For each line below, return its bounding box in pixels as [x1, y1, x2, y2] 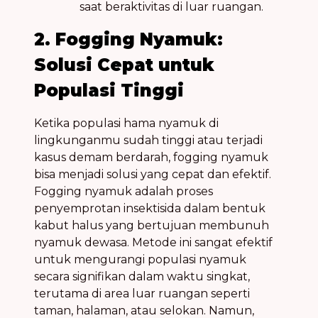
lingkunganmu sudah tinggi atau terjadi [34, 133, 263, 147]
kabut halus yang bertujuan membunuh [34, 218, 269, 232]
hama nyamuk [124, 116, 206, 130]
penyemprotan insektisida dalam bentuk [34, 201, 265, 215]
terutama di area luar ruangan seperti [34, 286, 250, 300]
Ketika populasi [34, 116, 124, 130]
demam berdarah [69, 150, 168, 164]
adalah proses [132, 184, 213, 198]
